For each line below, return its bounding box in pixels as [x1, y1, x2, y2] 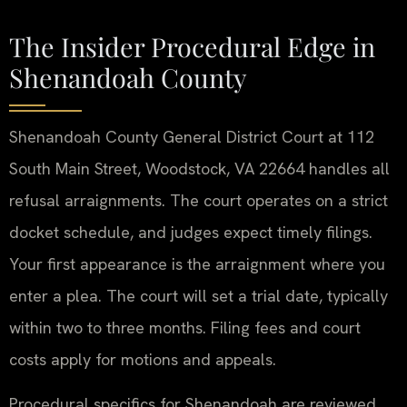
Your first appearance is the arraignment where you [9, 253, 385, 274]
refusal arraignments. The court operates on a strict [9, 189, 388, 211]
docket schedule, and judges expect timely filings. [9, 221, 372, 243]
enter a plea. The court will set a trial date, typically [9, 284, 388, 306]
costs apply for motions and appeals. [9, 348, 276, 370]
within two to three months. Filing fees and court [9, 316, 361, 338]
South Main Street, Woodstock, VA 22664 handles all [9, 157, 390, 179]
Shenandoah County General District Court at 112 [9, 125, 374, 147]
